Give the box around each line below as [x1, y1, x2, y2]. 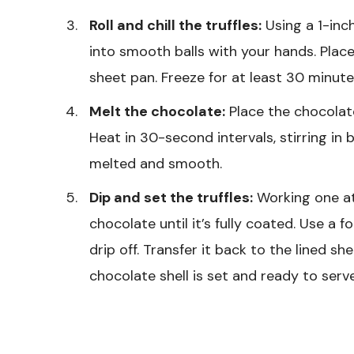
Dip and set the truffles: [89, 187, 253, 207]
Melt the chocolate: [89, 101, 225, 121]
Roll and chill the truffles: [89, 15, 262, 35]
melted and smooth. [89, 153, 222, 173]
